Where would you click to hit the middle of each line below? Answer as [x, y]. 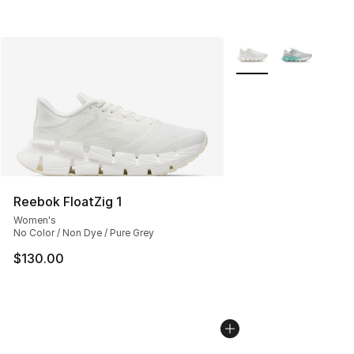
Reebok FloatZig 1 [68, 202]
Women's [35, 220]
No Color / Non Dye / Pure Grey [84, 233]
